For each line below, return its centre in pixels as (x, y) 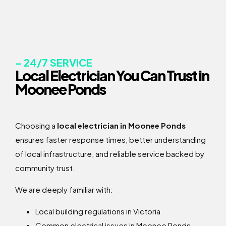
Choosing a (36, 126)
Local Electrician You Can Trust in (112, 76)
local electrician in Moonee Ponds (121, 126)
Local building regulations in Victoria (98, 211)
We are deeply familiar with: (64, 190)
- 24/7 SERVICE (54, 63)
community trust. (45, 168)
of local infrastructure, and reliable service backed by (110, 154)
